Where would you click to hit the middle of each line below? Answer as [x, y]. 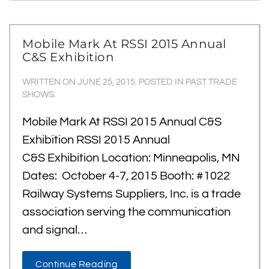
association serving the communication [126, 212]
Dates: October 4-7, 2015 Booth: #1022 [126, 176]
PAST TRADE [211, 82]
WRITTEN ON [50, 82]
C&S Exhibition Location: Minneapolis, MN [131, 158]
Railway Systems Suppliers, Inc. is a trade [131, 194]
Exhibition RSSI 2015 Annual [96, 140]
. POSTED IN [160, 82]
